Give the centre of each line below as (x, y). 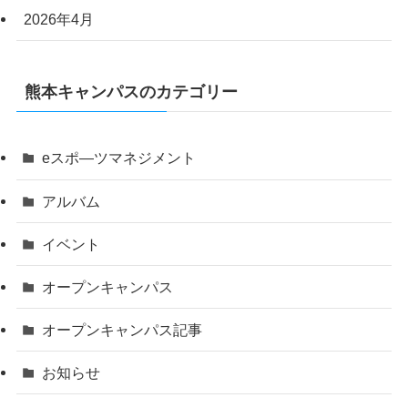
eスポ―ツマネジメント (119, 158)
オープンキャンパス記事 (122, 330)
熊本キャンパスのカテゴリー (131, 92)
